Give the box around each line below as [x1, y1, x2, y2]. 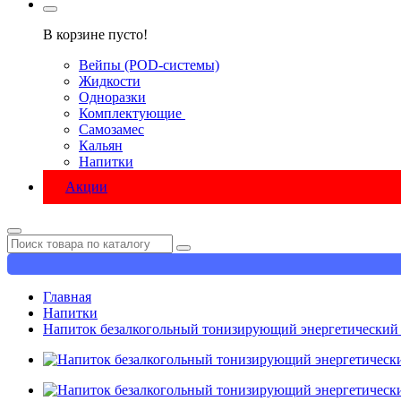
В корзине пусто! [43, 27, 148, 42]
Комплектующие [79, 106, 185, 121]
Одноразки [79, 90, 146, 105]
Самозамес [79, 122, 144, 137]
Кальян [79, 138, 123, 153]
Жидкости [79, 73, 141, 89]
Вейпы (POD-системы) [79, 57, 219, 73]
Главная [43, 289, 91, 304]
